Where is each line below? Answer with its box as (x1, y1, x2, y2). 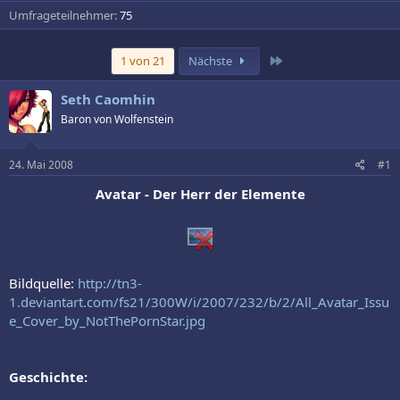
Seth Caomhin (61, 89, 155, 108)
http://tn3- (78, 274, 142, 293)
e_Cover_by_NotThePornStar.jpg (9, 312, 205, 330)
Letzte (282, 51, 316, 68)
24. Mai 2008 (9, 157, 73, 173)
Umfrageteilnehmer (9, 6, 114, 23)
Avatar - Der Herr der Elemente (95, 185, 305, 204)
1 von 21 (121, 52, 166, 69)
